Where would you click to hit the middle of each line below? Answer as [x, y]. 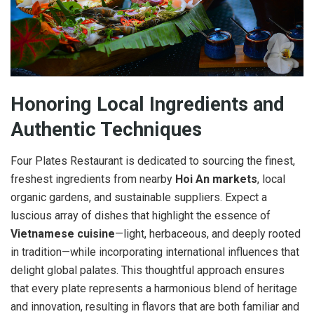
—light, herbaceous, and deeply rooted [208, 233]
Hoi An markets [216, 179]
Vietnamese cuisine [63, 233]
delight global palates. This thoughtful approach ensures [148, 270]
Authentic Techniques [106, 130]
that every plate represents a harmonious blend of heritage [154, 288]
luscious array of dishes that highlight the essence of [141, 215]
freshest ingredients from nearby [93, 179]
